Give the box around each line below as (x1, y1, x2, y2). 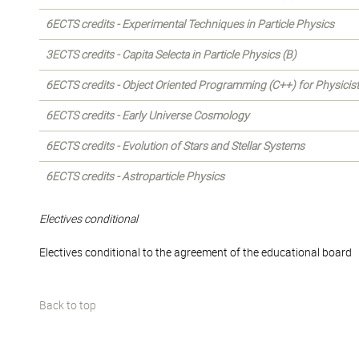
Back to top (39, 299, 96, 312)
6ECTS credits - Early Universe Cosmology (46, 109, 249, 122)
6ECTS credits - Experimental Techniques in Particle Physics (46, 18, 334, 30)
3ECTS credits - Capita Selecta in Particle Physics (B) (46, 48, 296, 61)
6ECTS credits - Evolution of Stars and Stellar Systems (46, 139, 305, 152)
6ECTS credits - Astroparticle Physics (46, 170, 224, 183)
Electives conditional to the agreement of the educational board (39, 246, 352, 259)
